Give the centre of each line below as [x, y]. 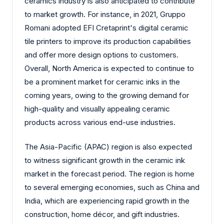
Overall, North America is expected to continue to [109, 68]
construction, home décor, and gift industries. [102, 214]
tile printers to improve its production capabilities [108, 41]
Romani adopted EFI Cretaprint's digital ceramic [106, 27]
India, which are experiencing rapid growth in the [107, 201]
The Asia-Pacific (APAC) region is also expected [108, 147]
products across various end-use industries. [100, 122]
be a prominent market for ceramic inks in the [102, 81]
